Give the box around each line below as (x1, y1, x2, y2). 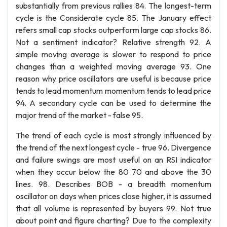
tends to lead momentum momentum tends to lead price (16, 86, 211, 96)
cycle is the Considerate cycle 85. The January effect (16, 13, 211, 23)
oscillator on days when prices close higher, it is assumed (16, 191, 211, 201)
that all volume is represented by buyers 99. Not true (16, 203, 211, 213)
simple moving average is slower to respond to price (16, 49, 211, 59)
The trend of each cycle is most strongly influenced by (16, 130, 211, 140)
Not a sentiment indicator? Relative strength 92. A (16, 37, 211, 47)
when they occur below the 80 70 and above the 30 (16, 167, 211, 177)
